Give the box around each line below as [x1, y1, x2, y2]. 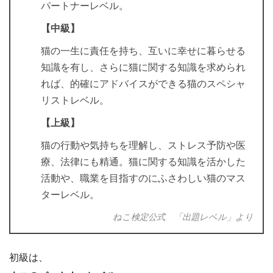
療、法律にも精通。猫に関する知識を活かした [41, 157, 246, 168]
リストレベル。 [41, 95, 109, 106]
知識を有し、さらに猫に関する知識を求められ [41, 62, 246, 73]
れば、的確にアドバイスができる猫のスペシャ [41, 79, 246, 90]
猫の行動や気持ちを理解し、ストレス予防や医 [41, 140, 246, 151]
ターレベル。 [41, 190, 99, 200]
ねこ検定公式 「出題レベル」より [113, 212, 253, 222]
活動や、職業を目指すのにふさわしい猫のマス [41, 173, 246, 184]
